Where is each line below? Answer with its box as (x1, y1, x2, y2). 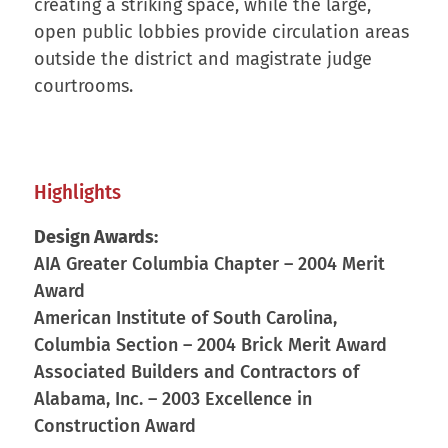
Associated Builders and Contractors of (33, 360, 359, 383)
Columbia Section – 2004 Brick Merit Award (33, 333, 387, 356)
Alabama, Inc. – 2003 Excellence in (33, 387, 312, 410)
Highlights (33, 179, 121, 205)
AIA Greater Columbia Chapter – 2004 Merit (33, 252, 385, 275)
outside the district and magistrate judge (33, 47, 372, 70)
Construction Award (33, 414, 196, 437)
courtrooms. (33, 74, 133, 97)
